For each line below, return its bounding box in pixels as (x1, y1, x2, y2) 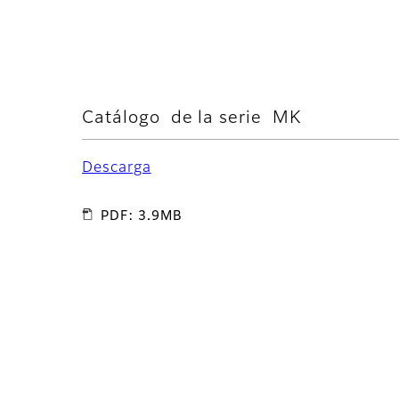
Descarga (82, 161, 151, 176)
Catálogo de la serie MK (82, 110, 301, 127)
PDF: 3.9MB (101, 210, 183, 224)
